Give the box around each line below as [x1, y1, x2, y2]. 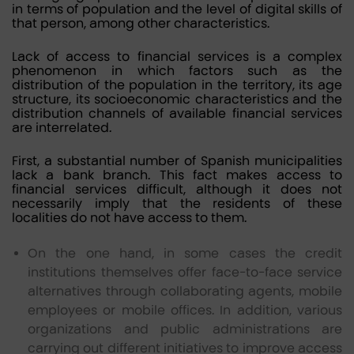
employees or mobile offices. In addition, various [28, 303, 342, 318]
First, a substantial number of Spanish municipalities [12, 153, 342, 168]
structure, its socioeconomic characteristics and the [12, 92, 342, 107]
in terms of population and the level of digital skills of [12, 2, 342, 17]
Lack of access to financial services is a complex [12, 49, 342, 64]
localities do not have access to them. [12, 210, 247, 225]
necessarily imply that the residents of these [12, 196, 342, 211]
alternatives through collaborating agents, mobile [28, 284, 342, 299]
